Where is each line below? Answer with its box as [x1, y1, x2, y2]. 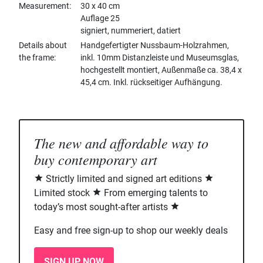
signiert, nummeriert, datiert [80, 26, 181, 36]
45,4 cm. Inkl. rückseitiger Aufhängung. [80, 77, 222, 87]
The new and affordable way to [34, 133, 208, 153]
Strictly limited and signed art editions [43, 173, 204, 185]
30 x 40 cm [80, 1, 120, 11]
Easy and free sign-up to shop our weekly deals [34, 225, 228, 237]
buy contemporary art [34, 150, 157, 169]
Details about [19, 41, 67, 50]
